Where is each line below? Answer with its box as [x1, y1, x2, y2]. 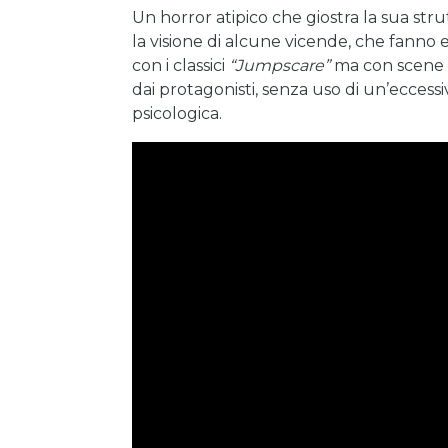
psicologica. [132, 104, 222, 123]
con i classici [132, 56, 229, 75]
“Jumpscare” [229, 56, 330, 75]
